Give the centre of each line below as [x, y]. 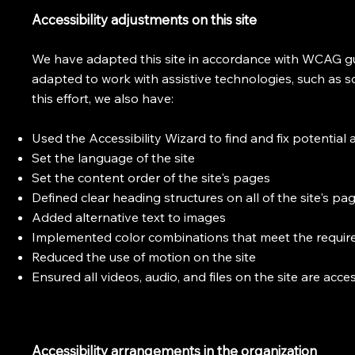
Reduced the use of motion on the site [144, 256]
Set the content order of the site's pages [151, 177]
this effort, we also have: [103, 99]
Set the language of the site [114, 157]
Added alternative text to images [129, 217]
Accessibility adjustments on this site [145, 20]
